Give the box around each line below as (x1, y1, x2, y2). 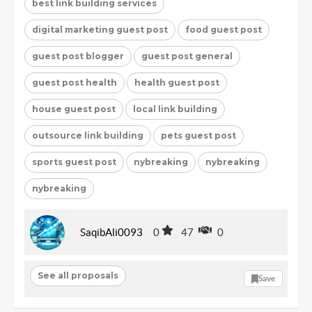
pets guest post (161, 130, 236, 141)
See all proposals (37, 270, 118, 281)
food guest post (185, 24, 262, 35)
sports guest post (32, 156, 116, 167)
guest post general (141, 50, 233, 61)
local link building (133, 103, 217, 114)
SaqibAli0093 (80, 226, 143, 238)
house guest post (32, 103, 116, 114)
